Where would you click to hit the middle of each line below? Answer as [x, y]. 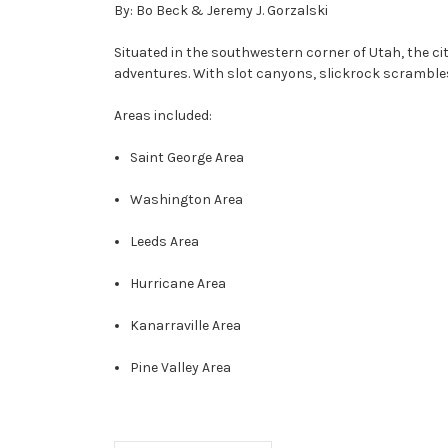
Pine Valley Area [181, 367]
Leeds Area [165, 241]
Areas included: [163, 115]
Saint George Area [187, 157]
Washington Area [187, 199]
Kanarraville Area [186, 325]
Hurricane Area [178, 283]
